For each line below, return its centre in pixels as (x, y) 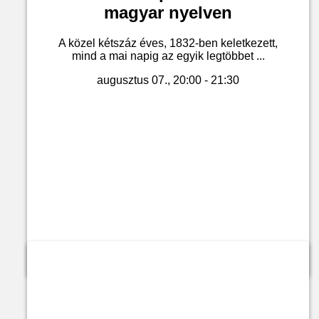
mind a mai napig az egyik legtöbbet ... (168, 56)
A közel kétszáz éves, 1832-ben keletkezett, (168, 43)
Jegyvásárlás (168, 254)
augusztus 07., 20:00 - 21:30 (168, 80)
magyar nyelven (168, 13)
